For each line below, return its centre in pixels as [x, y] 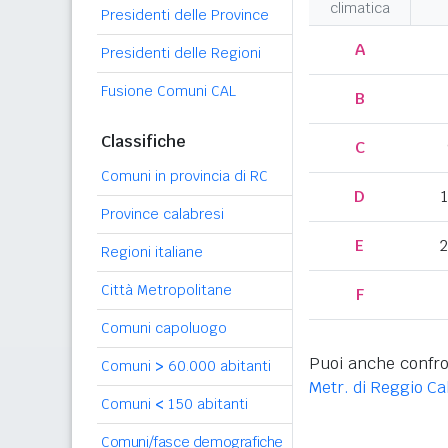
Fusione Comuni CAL [168, 91]
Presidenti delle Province [185, 15]
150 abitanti [206, 404]
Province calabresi [162, 214]
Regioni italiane [152, 252]
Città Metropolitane [166, 290]
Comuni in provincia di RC [184, 176]
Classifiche [143, 141]
